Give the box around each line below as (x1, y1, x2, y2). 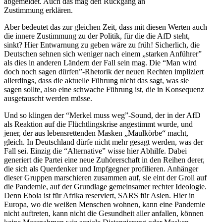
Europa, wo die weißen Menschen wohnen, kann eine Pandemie (4, 200, 205, 209)
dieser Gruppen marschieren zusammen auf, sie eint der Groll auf (4, 173, 207, 182)
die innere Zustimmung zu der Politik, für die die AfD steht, (4, 32, 190, 41)
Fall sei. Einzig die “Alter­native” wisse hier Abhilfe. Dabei (4, 147, 187, 156)
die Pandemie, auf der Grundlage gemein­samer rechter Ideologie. (4, 182, 207, 191)
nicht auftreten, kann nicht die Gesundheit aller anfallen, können (4, 209, 204, 218)
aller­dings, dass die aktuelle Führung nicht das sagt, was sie (4, 76, 189, 85)
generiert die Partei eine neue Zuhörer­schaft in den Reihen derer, (4, 156, 205, 165)
